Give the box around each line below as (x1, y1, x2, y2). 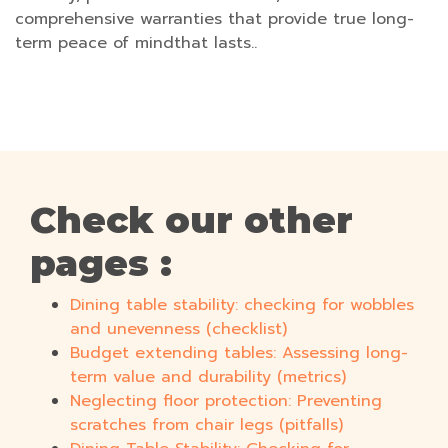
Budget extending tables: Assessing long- (70, 341, 408, 366)
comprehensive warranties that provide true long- (15, 7, 414, 32)
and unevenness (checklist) (70, 317, 287, 342)
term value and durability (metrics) (70, 365, 346, 390)
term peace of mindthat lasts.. (15, 31, 257, 56)
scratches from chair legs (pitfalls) (70, 413, 343, 438)
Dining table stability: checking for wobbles (70, 293, 414, 318)
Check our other (30, 198, 353, 243)
